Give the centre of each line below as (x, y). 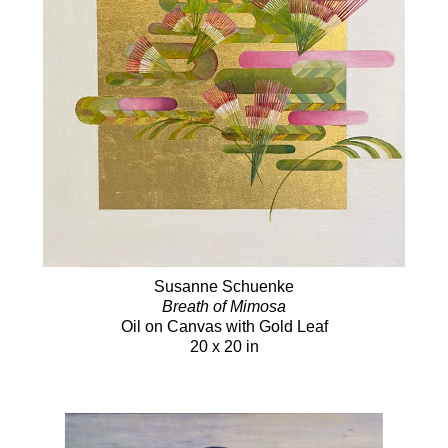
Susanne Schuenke (224, 286)
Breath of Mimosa (224, 306)
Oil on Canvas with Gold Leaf (224, 326)
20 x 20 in (224, 346)
